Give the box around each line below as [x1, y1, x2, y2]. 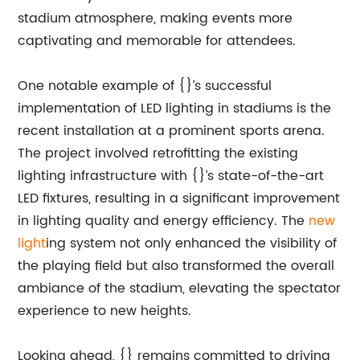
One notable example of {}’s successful [18, 76, 272, 96]
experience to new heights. [18, 301, 192, 321]
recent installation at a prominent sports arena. [18, 121, 325, 141]
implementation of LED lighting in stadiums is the [18, 98, 332, 119]
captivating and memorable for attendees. [18, 31, 297, 51]
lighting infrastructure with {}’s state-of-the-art [18, 166, 325, 186]
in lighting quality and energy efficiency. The [18, 211, 309, 231]
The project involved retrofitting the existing [18, 143, 299, 164]
